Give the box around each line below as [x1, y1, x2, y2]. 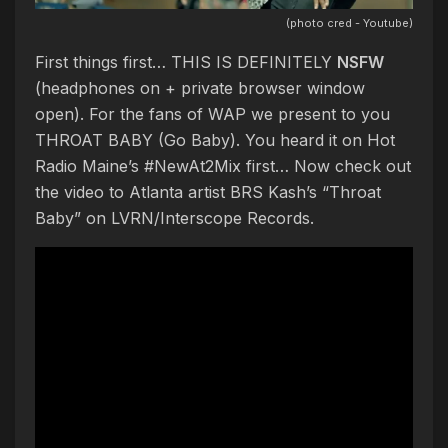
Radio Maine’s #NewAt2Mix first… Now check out [35, 156, 411, 176]
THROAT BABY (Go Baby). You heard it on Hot [35, 130, 395, 150]
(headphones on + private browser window [35, 78, 365, 98]
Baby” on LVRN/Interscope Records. [35, 208, 314, 228]
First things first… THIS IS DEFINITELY [35, 52, 337, 72]
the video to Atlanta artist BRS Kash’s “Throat [35, 182, 381, 202]
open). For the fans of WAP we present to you [35, 104, 390, 124]
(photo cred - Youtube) [286, 16, 413, 30]
